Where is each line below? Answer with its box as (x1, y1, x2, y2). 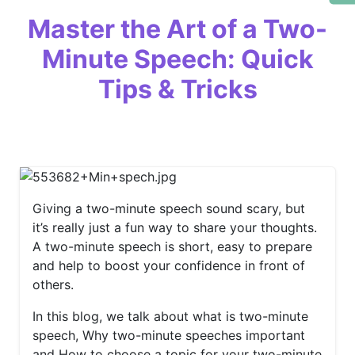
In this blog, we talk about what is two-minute (32, 308, 308, 324)
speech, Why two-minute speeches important (32, 327, 305, 343)
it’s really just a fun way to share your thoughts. (32, 219, 317, 235)
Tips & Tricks (97, 74, 258, 105)
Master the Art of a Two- (28, 13, 327, 44)
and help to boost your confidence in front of (32, 258, 305, 273)
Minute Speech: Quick (41, 44, 314, 74)
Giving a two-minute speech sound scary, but (32, 200, 305, 216)
